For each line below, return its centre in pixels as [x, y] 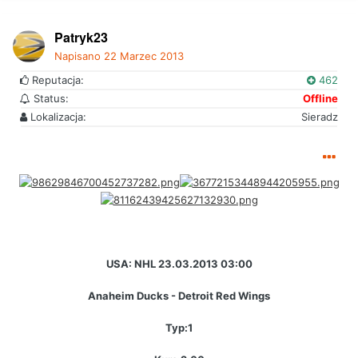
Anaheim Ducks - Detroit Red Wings [179, 295]
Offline [320, 98]
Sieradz [320, 116]
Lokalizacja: [57, 116]
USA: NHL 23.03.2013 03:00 [179, 263]
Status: [50, 98]
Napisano [79, 56]
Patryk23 [81, 37]
